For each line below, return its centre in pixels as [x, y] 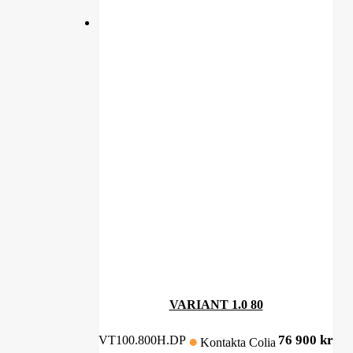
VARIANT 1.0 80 [216, 304]
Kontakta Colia [238, 342]
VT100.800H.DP [142, 340]
